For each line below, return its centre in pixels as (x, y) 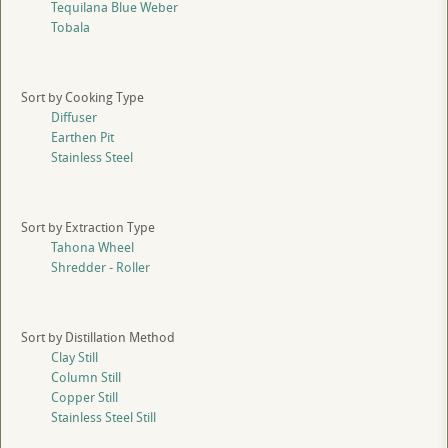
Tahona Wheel (92, 247)
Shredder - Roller (100, 267)
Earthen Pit (82, 137)
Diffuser (74, 117)
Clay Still (74, 357)
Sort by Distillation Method (98, 337)
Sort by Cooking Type (82, 97)
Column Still (86, 377)
